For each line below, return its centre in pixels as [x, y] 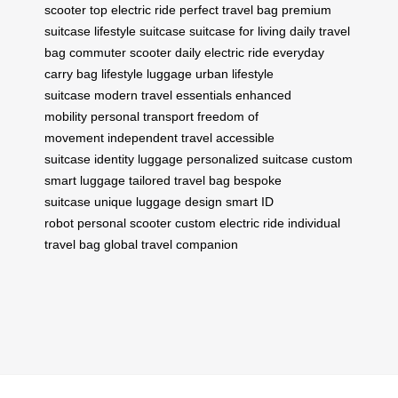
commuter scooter [120, 52]
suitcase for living [238, 31]
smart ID [250, 201]
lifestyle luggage [147, 73]
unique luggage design [158, 201]
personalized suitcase [247, 159]
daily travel [320, 31]
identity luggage [139, 159]
